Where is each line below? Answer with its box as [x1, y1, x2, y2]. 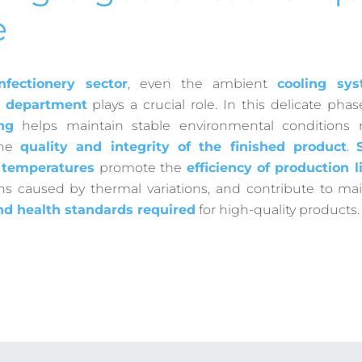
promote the [95, 159, 187, 175]
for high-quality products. [195, 201, 360, 217]
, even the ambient [127, 75, 278, 91]
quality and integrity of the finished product [20, 138, 347, 154]
